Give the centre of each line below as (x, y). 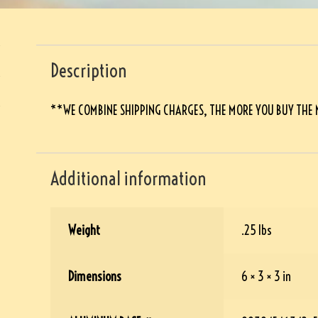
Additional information (128, 178)
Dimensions (95, 277)
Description (88, 71)
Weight (84, 231)
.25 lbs (257, 231)
